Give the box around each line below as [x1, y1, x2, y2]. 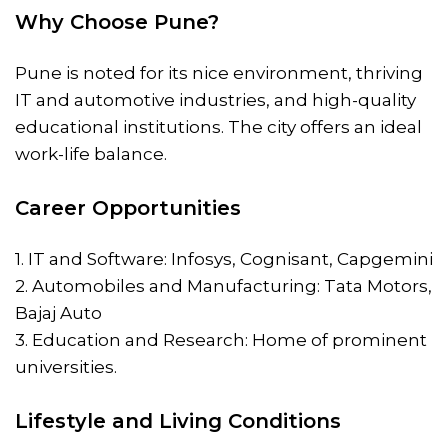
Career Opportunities [15, 195, 241, 220]
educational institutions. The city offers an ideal [15, 116, 422, 137]
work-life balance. [15, 143, 167, 164]
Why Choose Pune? [15, 9, 219, 34]
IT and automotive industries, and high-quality [15, 89, 416, 110]
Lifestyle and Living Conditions [15, 408, 341, 433]
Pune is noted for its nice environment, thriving [15, 62, 423, 83]
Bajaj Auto [15, 302, 102, 323]
